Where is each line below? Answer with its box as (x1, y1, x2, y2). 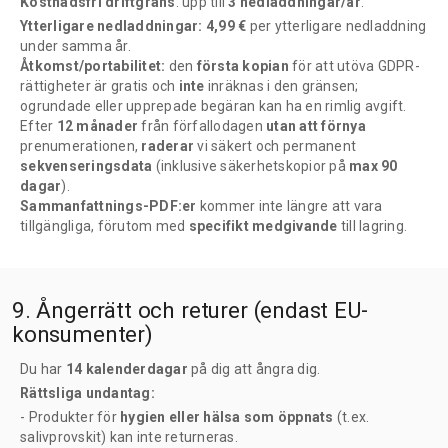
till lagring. (337, 217, 407, 234)
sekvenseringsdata (20, 157, 153, 174)
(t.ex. (333, 408, 370, 425)
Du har (20, 360, 66, 377)
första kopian (196, 57, 289, 74)
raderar (141, 137, 198, 154)
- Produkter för (20, 408, 120, 425)
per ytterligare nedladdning (246, 17, 427, 34)
